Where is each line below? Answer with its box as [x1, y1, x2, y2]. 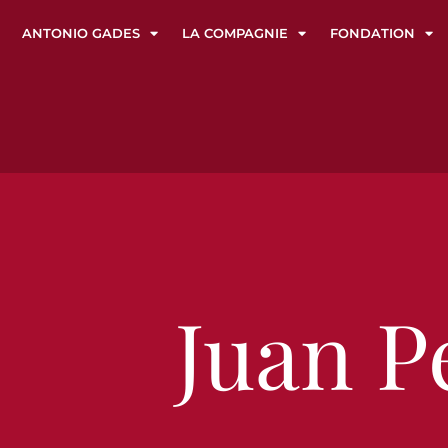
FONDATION [330, 25, 415, 41]
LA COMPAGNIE [182, 25, 288, 41]
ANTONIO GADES [22, 25, 140, 41]
